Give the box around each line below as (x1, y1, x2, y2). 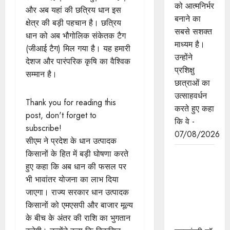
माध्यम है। (174, 39, 205, 50)
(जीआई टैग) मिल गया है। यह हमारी (26, 42, 130, 54)
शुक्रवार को (174, 162, 210, 174)
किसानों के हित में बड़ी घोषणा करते (26, 147, 128, 160)
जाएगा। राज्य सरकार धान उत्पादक (26, 186, 129, 198)
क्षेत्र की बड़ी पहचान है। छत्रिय (26, 16, 121, 29)
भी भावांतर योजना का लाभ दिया (26, 173, 119, 185)
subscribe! (26, 122, 62, 134)
